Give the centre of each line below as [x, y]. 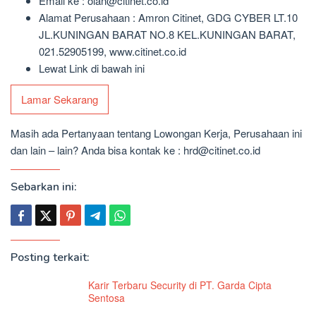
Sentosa [107, 298]
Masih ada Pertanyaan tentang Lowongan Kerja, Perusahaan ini [156, 133]
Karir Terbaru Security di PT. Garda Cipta [180, 285]
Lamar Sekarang [60, 99]
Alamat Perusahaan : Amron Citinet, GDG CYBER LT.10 [168, 17]
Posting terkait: [50, 258]
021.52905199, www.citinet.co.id [113, 51]
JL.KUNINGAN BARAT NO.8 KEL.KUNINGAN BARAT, [167, 34]
